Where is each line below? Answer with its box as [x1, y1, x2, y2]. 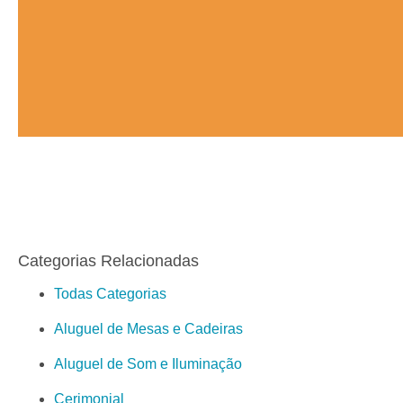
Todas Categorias [54, 286, 166, 302]
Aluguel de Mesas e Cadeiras [54, 321, 243, 337]
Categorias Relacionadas [18, 252, 199, 271]
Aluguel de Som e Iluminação [54, 356, 242, 372]
